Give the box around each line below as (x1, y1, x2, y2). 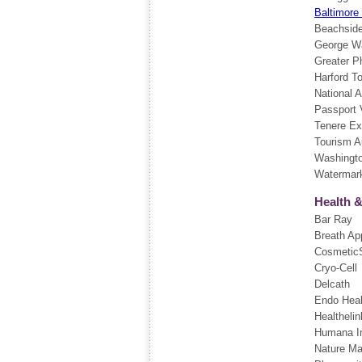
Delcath (314, 278, 350, 290)
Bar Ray (314, 213, 352, 225)
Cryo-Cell (314, 262, 357, 274)
